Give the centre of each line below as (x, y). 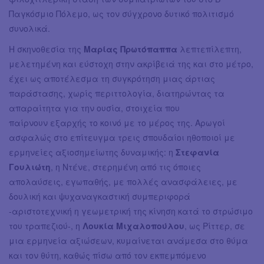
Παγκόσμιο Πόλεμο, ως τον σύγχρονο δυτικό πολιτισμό (121, 13)
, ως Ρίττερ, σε (215, 225)
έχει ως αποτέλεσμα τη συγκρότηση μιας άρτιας (112, 78)
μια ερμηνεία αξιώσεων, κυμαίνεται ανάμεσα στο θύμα (128, 240)
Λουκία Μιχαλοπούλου (133, 225)
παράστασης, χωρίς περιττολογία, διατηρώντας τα (117, 93)
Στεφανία (197, 152)
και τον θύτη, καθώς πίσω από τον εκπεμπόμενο (108, 255)
